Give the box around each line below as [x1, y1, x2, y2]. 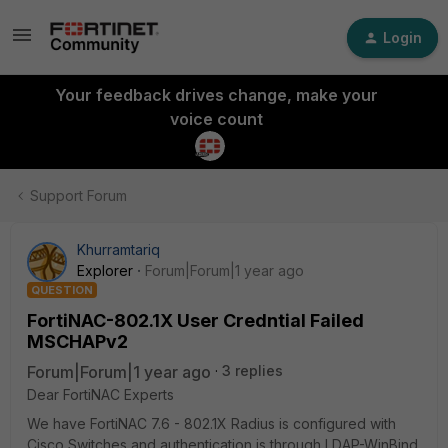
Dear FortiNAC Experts [27, 386, 174, 403]
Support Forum [30, 187, 127, 204]
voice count [169, 109, 263, 129]
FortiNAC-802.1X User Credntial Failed [27, 310, 364, 331]
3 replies [222, 362, 283, 379]
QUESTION [31, 283, 93, 297]
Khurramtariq [77, 241, 160, 258]
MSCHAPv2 [27, 331, 128, 352]
